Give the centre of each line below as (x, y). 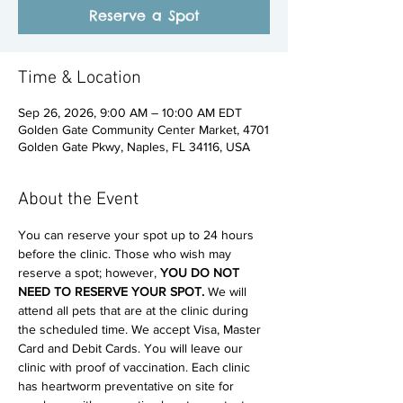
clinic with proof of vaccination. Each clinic (136, 367)
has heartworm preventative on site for (128, 386)
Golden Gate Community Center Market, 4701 (143, 130)
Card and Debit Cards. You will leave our (132, 348)
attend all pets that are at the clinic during (135, 310)
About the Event (78, 200)
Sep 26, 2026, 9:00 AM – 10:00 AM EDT (130, 112)
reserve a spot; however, (89, 273)
